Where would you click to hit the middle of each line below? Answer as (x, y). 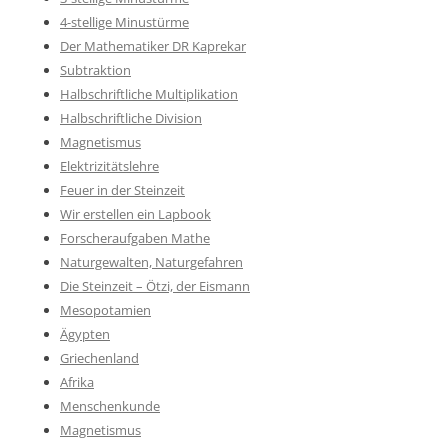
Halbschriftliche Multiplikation (149, 94)
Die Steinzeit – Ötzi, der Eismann (155, 286)
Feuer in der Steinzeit (122, 190)
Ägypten (85, 334)
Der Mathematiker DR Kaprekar (153, 46)
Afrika (77, 382)
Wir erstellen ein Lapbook (135, 214)
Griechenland (99, 358)
